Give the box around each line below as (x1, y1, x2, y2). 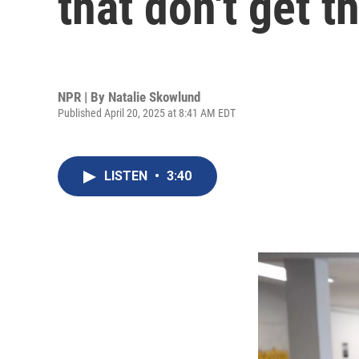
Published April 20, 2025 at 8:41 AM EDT (58, 106, 236, 119)
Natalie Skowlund (108, 88, 200, 105)
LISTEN (104, 168, 151, 184)
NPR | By (58, 88, 108, 105)
